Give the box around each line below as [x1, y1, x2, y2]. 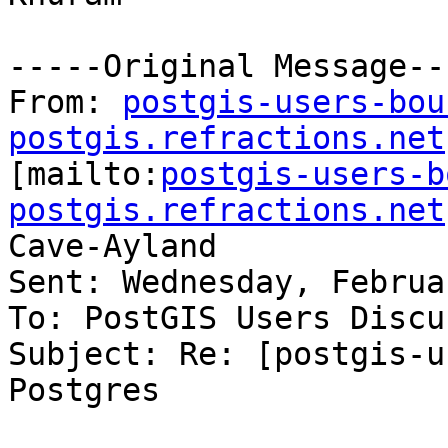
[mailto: [8, 156, 160, 193]
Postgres [8, 372, 160, 409]
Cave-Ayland [8, 228, 217, 265]
